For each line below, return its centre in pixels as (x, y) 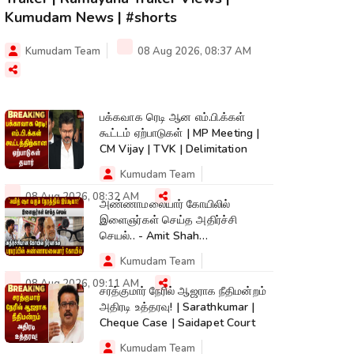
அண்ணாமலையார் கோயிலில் (165, 205)
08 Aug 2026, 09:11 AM (81, 284)
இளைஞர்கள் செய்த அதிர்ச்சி (169, 220)
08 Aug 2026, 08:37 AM (193, 52)
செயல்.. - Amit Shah (150, 236)
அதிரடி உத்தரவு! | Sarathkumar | (177, 307)
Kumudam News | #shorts (91, 18)
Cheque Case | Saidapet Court (177, 323)
